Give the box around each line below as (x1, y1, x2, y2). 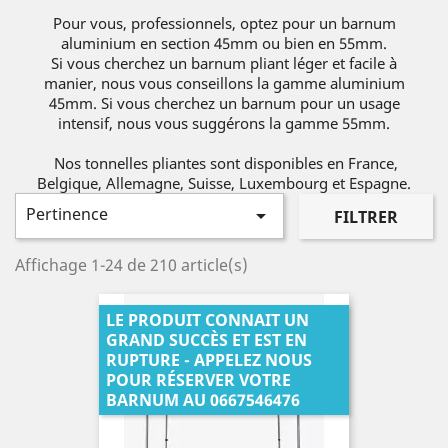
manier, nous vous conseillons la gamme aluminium (43, 73, 405, 93)
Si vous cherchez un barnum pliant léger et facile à (51, 53, 397, 73)
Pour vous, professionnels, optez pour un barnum (52, 13, 396, 33)
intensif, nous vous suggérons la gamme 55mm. (58, 113, 390, 133)
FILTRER (333, 205, 398, 228)
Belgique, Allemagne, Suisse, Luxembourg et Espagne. (37, 173, 411, 193)
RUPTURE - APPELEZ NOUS (106, 349, 312, 371)
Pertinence (26, 203, 108, 225)
